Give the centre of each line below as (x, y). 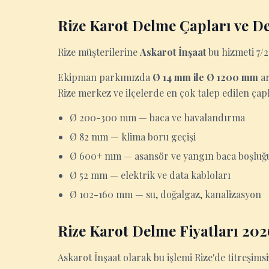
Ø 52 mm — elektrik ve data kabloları (150, 175)
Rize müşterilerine (99, 52)
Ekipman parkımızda (105, 77)
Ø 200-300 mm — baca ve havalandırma (157, 117)
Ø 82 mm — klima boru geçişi (133, 137)
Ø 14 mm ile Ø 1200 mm (205, 77)
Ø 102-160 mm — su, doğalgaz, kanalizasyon (165, 194)
